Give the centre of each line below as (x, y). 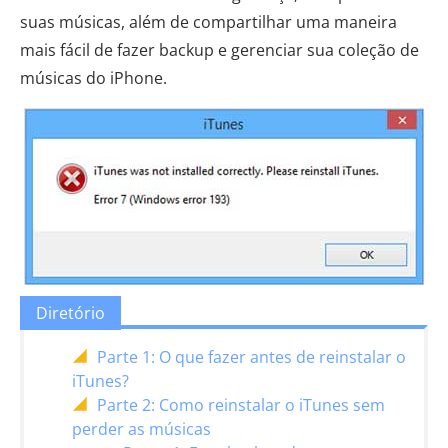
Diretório (70, 313)
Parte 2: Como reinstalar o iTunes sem (241, 405)
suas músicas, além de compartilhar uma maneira (208, 22)
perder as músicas (141, 429)
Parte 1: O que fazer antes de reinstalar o (251, 357)
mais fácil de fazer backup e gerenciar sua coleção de (219, 50)
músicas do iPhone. (93, 78)
